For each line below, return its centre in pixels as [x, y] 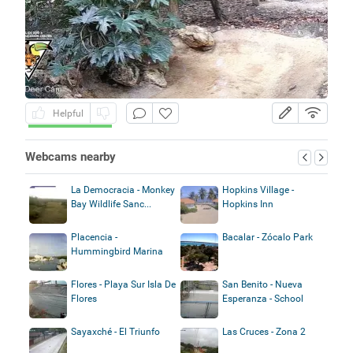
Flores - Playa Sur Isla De [123, 284]
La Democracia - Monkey [123, 190]
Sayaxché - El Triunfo [115, 331]
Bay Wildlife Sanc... [111, 204]
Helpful [65, 113]
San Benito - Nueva [262, 284]
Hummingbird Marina [117, 251]
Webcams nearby [70, 156]
